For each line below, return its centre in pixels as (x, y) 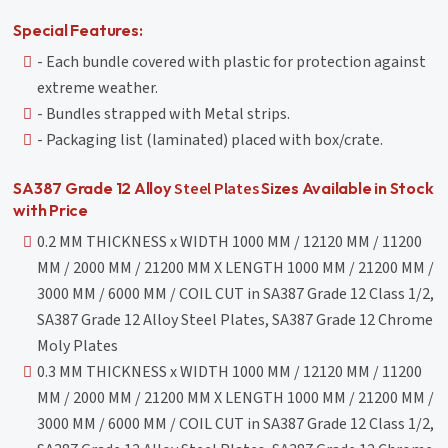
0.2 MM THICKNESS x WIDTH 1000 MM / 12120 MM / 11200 (230, 241)
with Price (50, 209)
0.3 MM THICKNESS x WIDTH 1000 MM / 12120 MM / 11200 (230, 371)
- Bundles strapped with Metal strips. (164, 113)
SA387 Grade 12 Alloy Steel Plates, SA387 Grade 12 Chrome (235, 319)
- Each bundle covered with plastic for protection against (232, 61)
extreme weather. (98, 87)
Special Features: (78, 29)
